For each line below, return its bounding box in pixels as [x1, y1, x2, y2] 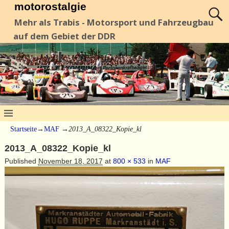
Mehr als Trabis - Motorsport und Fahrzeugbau [14, 16, 214, 29]
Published [4, 156, 38, 165]
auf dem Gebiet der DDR [13, 30, 116, 42]
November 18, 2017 [38, 156, 103, 165]
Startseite [10, 125, 37, 133]
